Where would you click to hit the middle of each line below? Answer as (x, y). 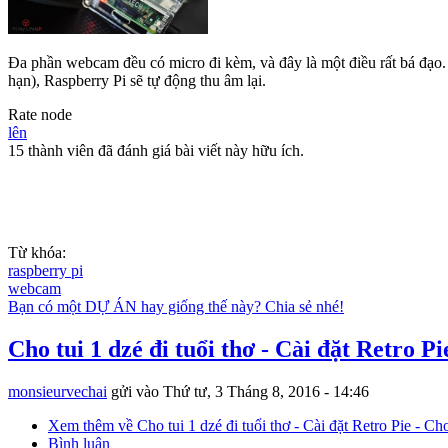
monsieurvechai (57, 392)
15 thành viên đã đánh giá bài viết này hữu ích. (156, 151)
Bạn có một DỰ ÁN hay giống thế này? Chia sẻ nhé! (176, 307)
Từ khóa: (39, 253)
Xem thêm (81, 426)
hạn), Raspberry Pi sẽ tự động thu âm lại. (137, 81)
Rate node (40, 115)
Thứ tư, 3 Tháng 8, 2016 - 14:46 (266, 392)
